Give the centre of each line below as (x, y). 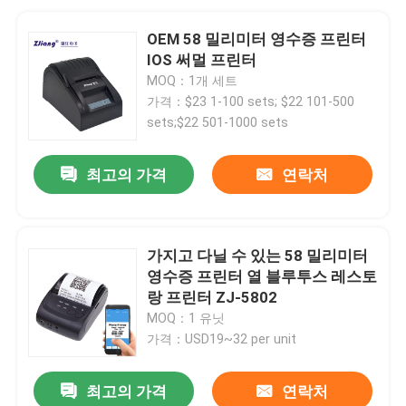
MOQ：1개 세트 (193, 80)
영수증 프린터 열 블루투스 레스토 (262, 276)
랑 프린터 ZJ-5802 (213, 297)
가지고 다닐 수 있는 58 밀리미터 (258, 255)
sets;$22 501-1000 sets (218, 122)
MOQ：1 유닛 (186, 318)
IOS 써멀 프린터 (202, 59)
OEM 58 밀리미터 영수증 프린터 (257, 39)
